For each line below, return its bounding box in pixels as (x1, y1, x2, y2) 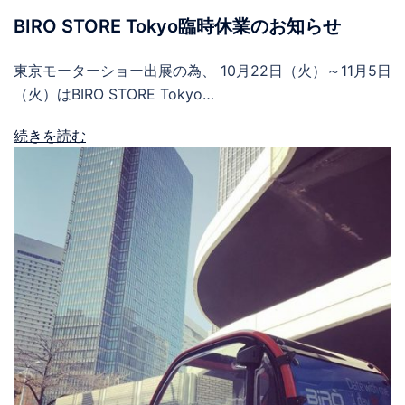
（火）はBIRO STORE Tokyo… (14, 85, 214, 104)
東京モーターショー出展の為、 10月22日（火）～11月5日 (14, 61, 391, 80)
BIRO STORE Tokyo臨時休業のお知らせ (14, 15, 341, 38)
